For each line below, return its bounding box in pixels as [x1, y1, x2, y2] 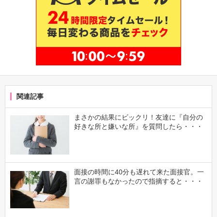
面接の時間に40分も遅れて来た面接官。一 [74, 168, 204, 176]
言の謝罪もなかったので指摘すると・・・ [74, 177, 203, 185]
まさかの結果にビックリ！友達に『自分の [74, 113, 203, 121]
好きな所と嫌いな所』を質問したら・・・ [74, 122, 203, 130]
